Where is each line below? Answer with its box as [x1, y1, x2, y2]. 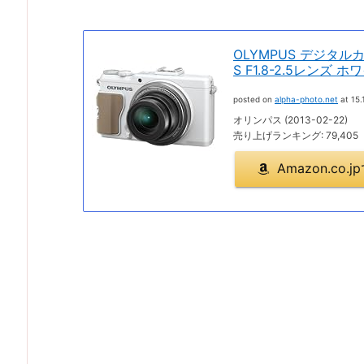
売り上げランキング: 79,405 [233, 129, 358, 142]
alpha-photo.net [275, 94, 338, 105]
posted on [233, 94, 275, 105]
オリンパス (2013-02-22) [233, 114, 348, 127]
